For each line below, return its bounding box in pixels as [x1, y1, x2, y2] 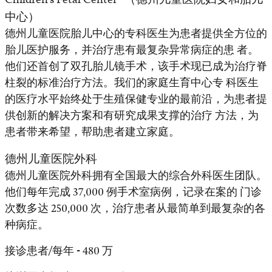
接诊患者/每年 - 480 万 [5, 244, 113, 258]
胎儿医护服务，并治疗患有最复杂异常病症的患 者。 [5, 43, 259, 57]
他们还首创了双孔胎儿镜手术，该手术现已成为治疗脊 [5, 59, 267, 73]
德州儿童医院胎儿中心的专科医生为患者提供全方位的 [5, 27, 267, 41]
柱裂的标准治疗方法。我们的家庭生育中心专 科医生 [5, 76, 259, 90]
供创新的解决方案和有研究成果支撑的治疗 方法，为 [5, 109, 259, 123]
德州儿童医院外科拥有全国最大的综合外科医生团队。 [5, 169, 267, 183]
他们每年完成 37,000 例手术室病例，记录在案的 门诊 [5, 185, 262, 199]
